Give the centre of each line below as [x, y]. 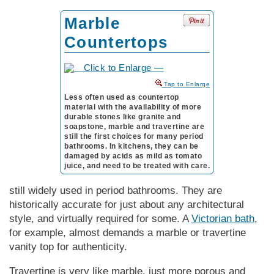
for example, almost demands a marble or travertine [128, 232]
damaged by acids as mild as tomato [133, 156]
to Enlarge [194, 84]
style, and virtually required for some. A [100, 218]
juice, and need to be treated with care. [137, 165]
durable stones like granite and [123, 117]
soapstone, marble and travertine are [134, 126]
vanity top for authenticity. [68, 246]
